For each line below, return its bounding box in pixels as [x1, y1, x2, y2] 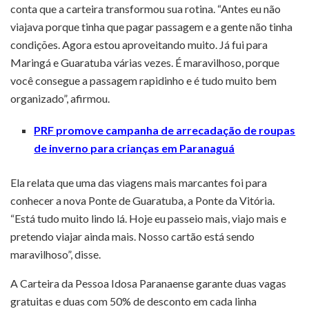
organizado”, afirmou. [10, 91, 110, 105]
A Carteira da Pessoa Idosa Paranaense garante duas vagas [10, 276, 286, 290]
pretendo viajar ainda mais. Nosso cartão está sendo [10, 229, 255, 243]
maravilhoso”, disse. [10, 247, 101, 261]
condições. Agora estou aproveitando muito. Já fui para [10, 37, 268, 51]
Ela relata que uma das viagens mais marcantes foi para [10, 175, 267, 189]
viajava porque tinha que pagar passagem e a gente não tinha [10, 19, 292, 33]
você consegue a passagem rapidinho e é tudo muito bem [10, 73, 277, 87]
